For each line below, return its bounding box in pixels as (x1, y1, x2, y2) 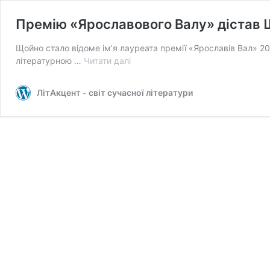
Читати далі (84, 55, 131, 66)
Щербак (130, 105, 163, 116)
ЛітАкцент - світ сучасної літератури (37, 87, 193, 98)
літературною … (16, 55, 84, 66)
